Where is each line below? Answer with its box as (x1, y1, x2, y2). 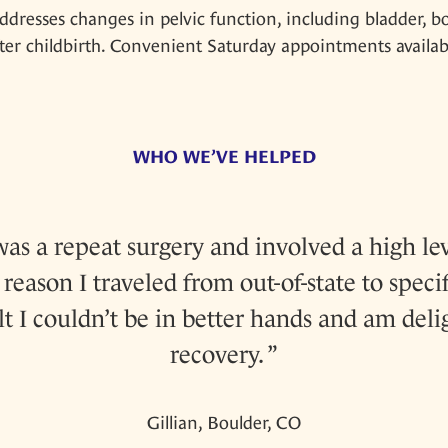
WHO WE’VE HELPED (132, 145, 316, 167)
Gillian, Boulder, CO (147, 411, 301, 433)
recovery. (170, 340, 264, 368)
